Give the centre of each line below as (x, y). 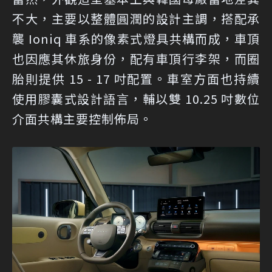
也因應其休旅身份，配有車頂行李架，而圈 (136, 58)
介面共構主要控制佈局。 (82, 118)
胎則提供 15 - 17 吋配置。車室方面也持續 (136, 78)
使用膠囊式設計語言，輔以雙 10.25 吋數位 (136, 98)
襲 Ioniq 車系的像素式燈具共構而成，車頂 (136, 38)
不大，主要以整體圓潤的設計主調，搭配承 (136, 18)
